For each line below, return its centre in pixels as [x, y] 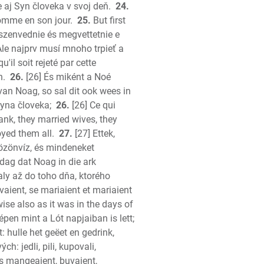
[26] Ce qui [93, 105]
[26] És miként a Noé [67, 77]
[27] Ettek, [94, 133]
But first [108, 20]
